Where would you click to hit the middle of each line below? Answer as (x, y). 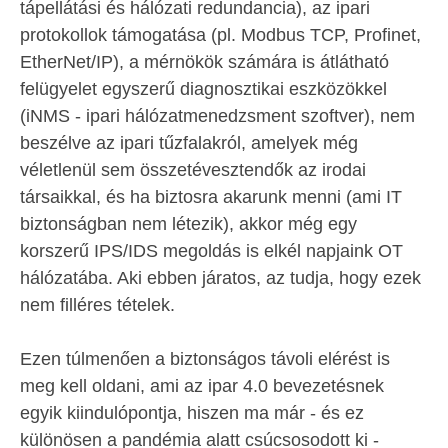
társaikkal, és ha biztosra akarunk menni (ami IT (211, 197)
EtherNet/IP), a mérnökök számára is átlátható (204, 62)
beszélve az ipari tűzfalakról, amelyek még (189, 143)
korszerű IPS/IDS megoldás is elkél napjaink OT (211, 251)
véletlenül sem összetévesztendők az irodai (193, 170)
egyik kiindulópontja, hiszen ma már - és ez (192, 413)
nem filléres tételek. (97, 305)
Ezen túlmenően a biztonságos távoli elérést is (205, 359)
